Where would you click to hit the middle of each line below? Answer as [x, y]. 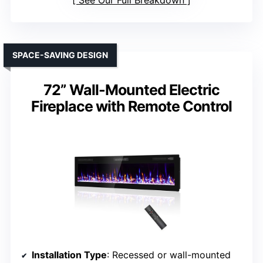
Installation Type [69, 255]
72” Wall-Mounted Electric [131, 90]
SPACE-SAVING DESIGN [60, 55]
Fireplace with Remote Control [131, 107]
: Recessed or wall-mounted [169, 255]
